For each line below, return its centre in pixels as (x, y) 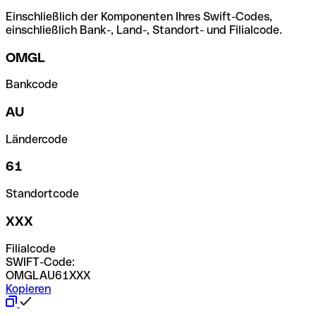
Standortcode (42, 194)
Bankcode (32, 85)
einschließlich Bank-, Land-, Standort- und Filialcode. (144, 30)
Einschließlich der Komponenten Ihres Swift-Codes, (139, 16)
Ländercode (37, 139)
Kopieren (28, 288)
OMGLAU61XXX (48, 275)
